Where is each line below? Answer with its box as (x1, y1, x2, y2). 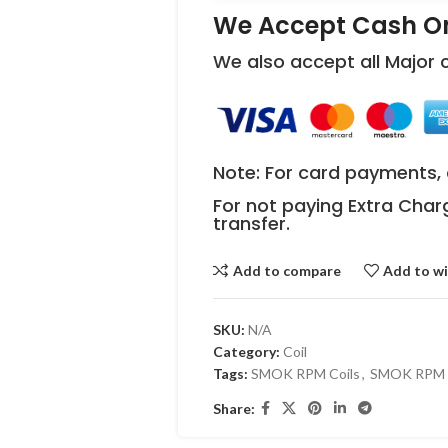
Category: (212, 343, 280, 361)
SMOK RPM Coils (250, 365, 360, 383)
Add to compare (232, 261, 341, 279)
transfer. (212, 211, 290, 237)
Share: (212, 399, 255, 417)
